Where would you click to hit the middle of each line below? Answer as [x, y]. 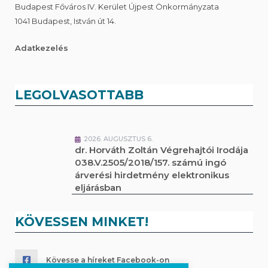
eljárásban [98, 187]
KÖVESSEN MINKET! [82, 221]
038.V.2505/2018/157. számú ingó [150, 162]
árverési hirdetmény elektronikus [152, 175]
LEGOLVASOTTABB [79, 95]
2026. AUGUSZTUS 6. [118, 138]
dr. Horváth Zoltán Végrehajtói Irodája [162, 150]
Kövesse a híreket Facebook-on [108, 260]
